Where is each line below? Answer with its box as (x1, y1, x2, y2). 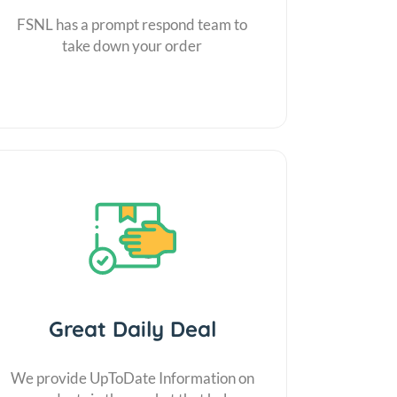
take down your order (62, 35, 203, 55)
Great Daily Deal (48, 315, 216, 342)
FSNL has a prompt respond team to (17, 14, 248, 34)
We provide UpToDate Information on (10, 368, 254, 387)
